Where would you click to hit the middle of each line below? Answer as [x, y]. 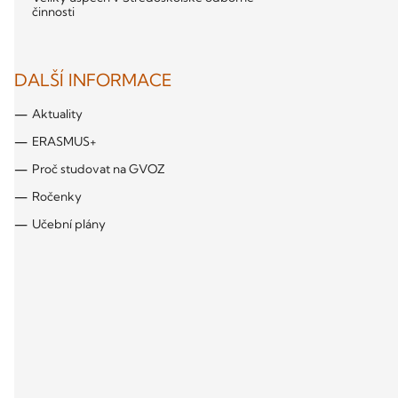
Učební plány [69, 224]
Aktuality [57, 114]
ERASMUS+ [64, 142]
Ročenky [57, 197]
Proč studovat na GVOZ [99, 169]
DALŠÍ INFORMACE [93, 80]
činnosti [53, 12]
